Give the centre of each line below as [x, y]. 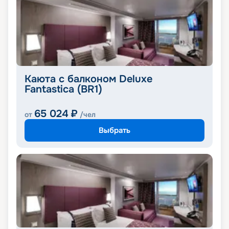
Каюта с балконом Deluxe [88, 79]
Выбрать [114, 130]
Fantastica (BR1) [63, 89]
